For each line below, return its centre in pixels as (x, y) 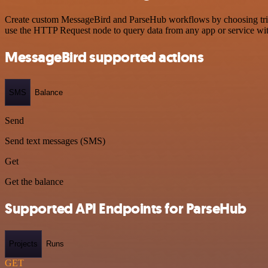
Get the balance (34, 182)
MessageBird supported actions (104, 57)
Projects (23, 244)
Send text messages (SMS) (55, 141)
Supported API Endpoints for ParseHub (126, 209)
